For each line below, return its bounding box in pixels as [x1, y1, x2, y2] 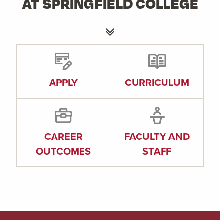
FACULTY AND [124, 129, 190, 144]
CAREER [44, 129, 82, 144]
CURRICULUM [125, 75, 189, 90]
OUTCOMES [35, 144, 91, 159]
